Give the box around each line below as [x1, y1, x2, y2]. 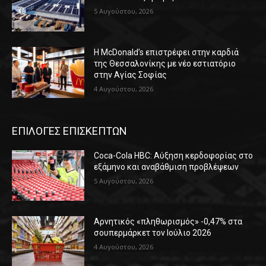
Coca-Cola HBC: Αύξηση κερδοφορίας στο [94, 150, 254, 160]
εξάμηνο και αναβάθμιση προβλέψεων [94, 161, 239, 172]
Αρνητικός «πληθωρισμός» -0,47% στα [94, 217, 243, 227]
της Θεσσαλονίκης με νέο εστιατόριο [94, 59, 236, 69]
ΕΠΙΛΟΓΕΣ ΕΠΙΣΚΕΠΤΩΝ [12, 124, 127, 137]
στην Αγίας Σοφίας [94, 70, 167, 80]
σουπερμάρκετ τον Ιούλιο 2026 [94, 228, 212, 238]
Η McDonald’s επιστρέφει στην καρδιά [94, 47, 239, 58]
